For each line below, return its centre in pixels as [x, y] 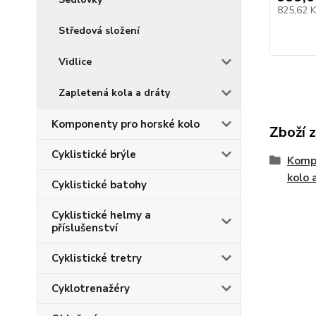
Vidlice [75, 62]
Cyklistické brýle [94, 154]
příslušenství [85, 228]
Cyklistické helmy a [101, 215]
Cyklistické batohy [99, 185]
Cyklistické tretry [97, 258]
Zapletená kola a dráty [114, 93]
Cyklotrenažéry [91, 288]
